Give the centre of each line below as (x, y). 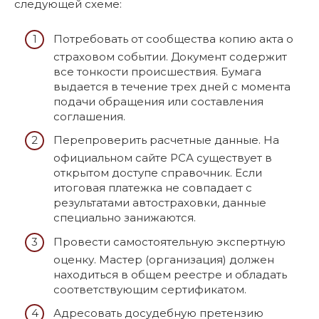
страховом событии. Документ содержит (170, 56)
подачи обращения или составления (158, 101)
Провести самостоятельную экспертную (169, 241)
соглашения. (89, 116)
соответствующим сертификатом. (150, 289)
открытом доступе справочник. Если (158, 173)
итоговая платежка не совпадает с (153, 188)
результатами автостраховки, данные (160, 203)
